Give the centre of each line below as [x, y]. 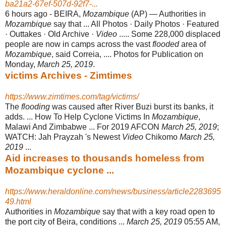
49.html [18, 201]
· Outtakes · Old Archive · [50, 34]
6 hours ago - [30, 14]
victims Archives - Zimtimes [69, 75]
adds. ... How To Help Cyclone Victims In [78, 117]
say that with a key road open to [158, 211]
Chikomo [161, 137]
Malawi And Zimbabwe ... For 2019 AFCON [83, 127]
